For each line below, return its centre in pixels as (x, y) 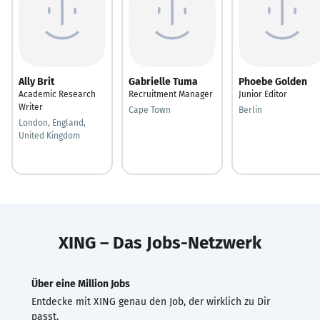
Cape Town (150, 110)
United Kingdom (49, 135)
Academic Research (57, 94)
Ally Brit (36, 81)
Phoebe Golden (273, 81)
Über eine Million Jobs (81, 284)
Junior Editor (263, 94)
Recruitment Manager (171, 94)
